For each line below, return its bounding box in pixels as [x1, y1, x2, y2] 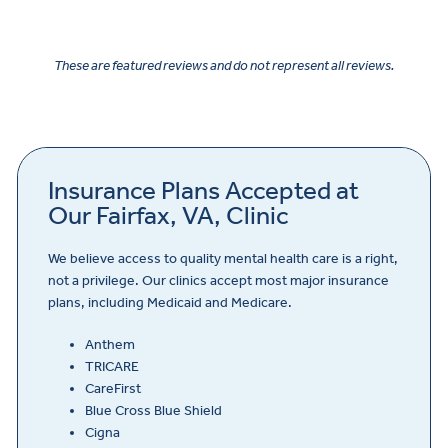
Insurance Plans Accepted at [48, 174, 359, 206]
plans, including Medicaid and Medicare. [48, 293, 292, 311]
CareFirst [84, 379, 141, 397]
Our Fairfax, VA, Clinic [48, 199, 289, 231]
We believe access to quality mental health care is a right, [48, 249, 398, 267]
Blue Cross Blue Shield [84, 401, 222, 419]
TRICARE [84, 357, 139, 375]
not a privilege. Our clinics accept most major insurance [48, 271, 389, 289]
